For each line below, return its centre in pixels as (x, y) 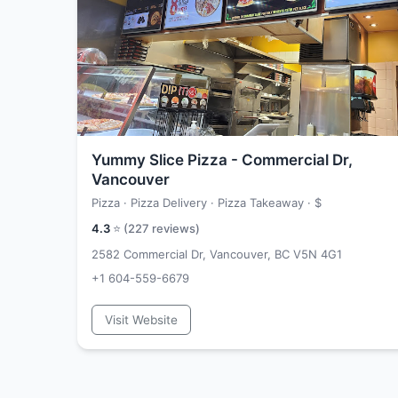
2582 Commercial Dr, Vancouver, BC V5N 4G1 (217, 254)
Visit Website (141, 320)
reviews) (175, 228)
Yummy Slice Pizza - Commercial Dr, (222, 160)
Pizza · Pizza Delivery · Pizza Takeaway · (203, 203)
